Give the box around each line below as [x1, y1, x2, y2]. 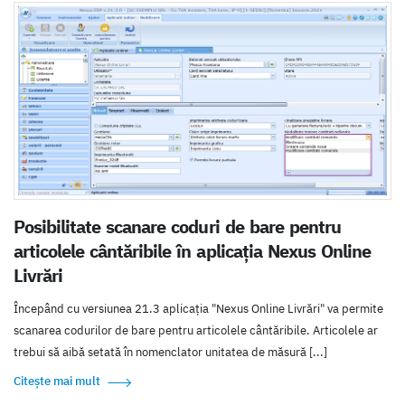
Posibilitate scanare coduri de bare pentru [14, 215, 341, 239]
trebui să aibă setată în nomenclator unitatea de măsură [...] [14, 344, 327, 361]
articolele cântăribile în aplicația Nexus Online [14, 240, 371, 263]
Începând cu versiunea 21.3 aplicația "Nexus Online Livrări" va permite [14, 301, 383, 317]
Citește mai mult [14, 373, 100, 390]
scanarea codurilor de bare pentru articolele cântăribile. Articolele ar [14, 323, 378, 339]
